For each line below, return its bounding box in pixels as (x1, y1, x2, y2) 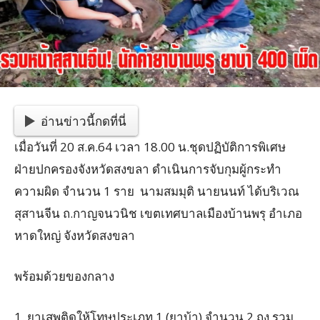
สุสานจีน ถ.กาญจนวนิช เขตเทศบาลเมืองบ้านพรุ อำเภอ (14, 204, 302, 221)
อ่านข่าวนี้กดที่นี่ (41, 112, 127, 129)
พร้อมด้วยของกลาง (14, 267, 114, 284)
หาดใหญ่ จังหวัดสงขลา (14, 226, 135, 244)
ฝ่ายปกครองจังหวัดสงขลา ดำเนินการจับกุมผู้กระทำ (14, 160, 281, 177)
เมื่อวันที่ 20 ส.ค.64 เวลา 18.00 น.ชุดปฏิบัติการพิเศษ (14, 138, 286, 155)
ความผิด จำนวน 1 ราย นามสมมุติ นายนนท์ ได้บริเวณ (14, 182, 299, 199)
